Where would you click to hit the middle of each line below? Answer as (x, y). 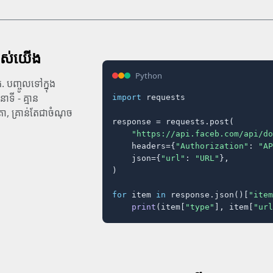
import (127, 97)
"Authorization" (212, 146)
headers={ (144, 146)
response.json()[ (207, 194)
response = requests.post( (173, 121)
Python (149, 75)
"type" (200, 207)
